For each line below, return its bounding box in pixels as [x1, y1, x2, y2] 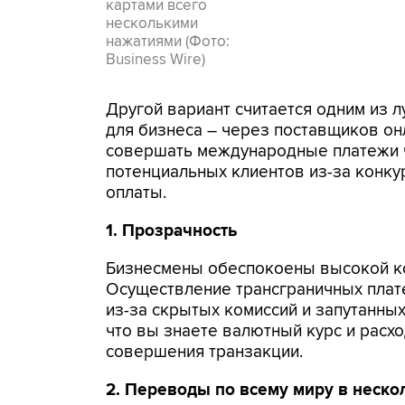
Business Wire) [106, 51, 205, 69]
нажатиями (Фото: [106, 33, 230, 51]
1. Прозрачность [106, 221, 238, 241]
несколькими [106, 14, 198, 33]
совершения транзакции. [106, 342, 303, 363]
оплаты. [106, 183, 166, 203]
